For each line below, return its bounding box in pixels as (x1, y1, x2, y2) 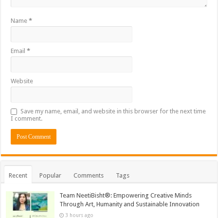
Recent (9, 172, 28, 179)
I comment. (11, 115, 43, 122)
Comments (73, 172, 104, 179)
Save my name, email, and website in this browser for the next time (20, 108, 206, 115)
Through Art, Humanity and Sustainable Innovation (59, 200, 200, 208)
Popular (39, 172, 62, 179)
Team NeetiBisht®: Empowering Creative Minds (59, 192, 192, 199)
